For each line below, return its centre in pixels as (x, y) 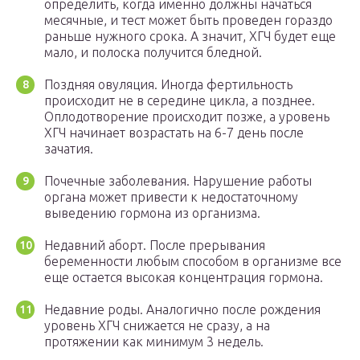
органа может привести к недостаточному (171, 197)
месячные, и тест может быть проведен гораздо (188, 20)
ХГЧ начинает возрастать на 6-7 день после (174, 133)
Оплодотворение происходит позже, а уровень (187, 117)
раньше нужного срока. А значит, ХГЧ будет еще (190, 37)
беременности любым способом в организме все (193, 262)
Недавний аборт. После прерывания (155, 245)
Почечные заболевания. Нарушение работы (178, 181)
